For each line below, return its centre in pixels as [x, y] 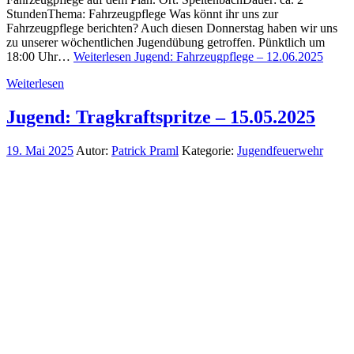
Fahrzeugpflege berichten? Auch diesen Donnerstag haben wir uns [172, 28]
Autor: [92, 150]
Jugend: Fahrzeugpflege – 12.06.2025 [227, 56]
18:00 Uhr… [40, 56]
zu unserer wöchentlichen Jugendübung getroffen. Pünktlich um [166, 42]
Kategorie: [209, 150]
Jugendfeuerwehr [280, 150]
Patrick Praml [145, 150]
